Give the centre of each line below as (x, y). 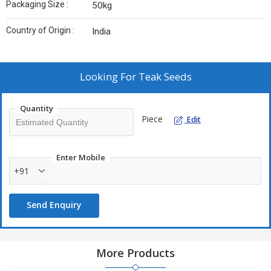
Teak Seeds (165, 77)
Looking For (109, 77)
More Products (135, 253)
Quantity (37, 108)
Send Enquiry (54, 205)
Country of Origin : (40, 30)
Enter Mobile (81, 157)
